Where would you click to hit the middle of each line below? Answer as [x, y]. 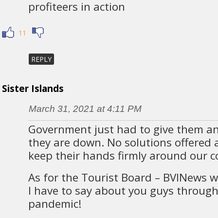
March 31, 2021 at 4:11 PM [85, 109]
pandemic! [55, 204]
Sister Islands [33, 89]
